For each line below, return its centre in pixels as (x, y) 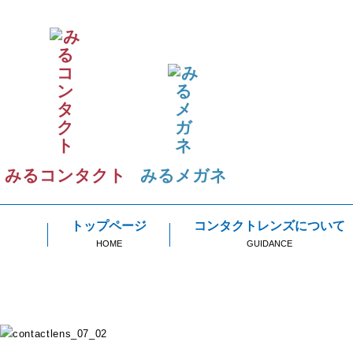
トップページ (109, 226)
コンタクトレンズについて (269, 226)
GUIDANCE (269, 243)
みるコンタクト (65, 175)
